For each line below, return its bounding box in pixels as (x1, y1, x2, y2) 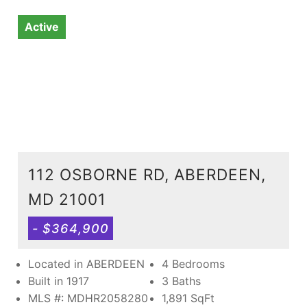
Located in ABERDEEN (28, 256, 145, 271)
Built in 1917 (28, 273, 89, 288)
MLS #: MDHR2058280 (28, 291, 148, 305)
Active (25, 19, 59, 34)
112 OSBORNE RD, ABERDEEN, (28, 164, 266, 184)
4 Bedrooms (162, 256, 225, 271)
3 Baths (162, 273, 201, 288)
